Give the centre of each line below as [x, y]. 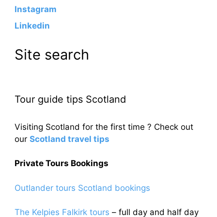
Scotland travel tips [70, 139]
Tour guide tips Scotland [70, 99]
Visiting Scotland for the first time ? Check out [104, 127]
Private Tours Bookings [62, 163]
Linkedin [32, 25]
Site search [52, 54]
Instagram [36, 9]
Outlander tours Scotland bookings [82, 188]
